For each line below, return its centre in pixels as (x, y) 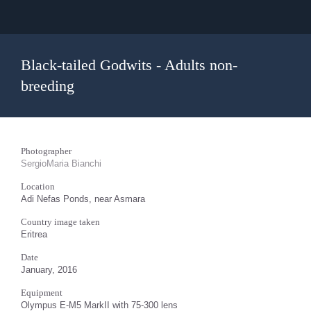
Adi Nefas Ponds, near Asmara (83, 199)
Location (38, 186)
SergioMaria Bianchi (61, 163)
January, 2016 (49, 270)
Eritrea (34, 234)
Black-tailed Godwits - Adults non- (129, 65)
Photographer (46, 151)
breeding (48, 86)
